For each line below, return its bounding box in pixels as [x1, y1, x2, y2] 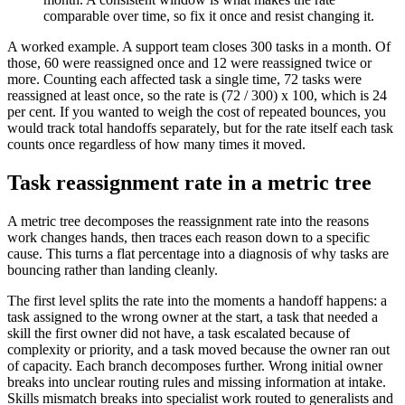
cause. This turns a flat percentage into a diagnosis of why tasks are [7, 245, 389, 261]
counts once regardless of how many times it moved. [7, 137, 306, 153]
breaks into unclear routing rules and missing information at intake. [7, 373, 386, 390]
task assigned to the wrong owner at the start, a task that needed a [7, 308, 378, 325]
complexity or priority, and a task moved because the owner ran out [7, 341, 390, 357]
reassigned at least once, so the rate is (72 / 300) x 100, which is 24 [7, 88, 387, 104]
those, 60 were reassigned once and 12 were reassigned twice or [7, 55, 372, 71]
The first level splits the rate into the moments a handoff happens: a [7, 292, 387, 308]
